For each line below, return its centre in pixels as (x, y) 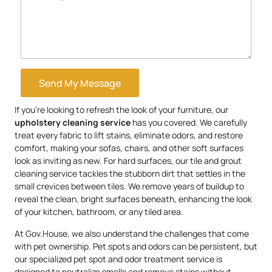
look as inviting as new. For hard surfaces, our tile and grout (128, 161)
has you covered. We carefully (189, 123)
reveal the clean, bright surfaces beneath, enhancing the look (133, 199)
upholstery (38, 123)
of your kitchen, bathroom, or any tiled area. (99, 212)
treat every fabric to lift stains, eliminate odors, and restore (129, 135)
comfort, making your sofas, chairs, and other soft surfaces (129, 148)
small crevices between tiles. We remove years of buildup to (129, 186)
